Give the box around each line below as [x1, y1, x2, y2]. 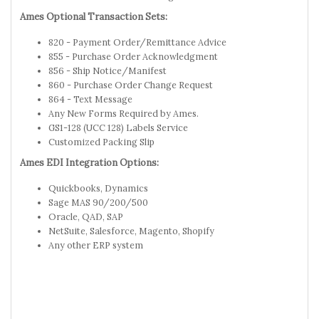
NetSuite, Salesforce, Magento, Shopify [48, 224, 214, 236]
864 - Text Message [48, 93, 132, 105]
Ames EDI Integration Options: [20, 156, 159, 169]
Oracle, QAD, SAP [48, 210, 123, 222]
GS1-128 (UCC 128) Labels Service [48, 121, 188, 133]
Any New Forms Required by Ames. [48, 107, 199, 119]
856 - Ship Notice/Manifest [48, 64, 167, 76]
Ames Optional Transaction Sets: [20, 10, 167, 23]
